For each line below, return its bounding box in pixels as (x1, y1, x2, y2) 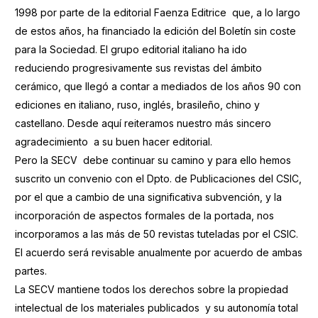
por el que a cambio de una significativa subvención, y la (14, 191, 282, 203)
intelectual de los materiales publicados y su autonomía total (14, 302, 301, 314)
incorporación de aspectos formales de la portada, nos (14, 209, 274, 221)
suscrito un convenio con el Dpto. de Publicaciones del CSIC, (14, 172, 302, 185)
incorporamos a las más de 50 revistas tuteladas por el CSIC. (14, 228, 298, 240)
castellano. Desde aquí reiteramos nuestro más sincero (14, 117, 271, 129)
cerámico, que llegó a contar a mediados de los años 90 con (14, 80, 301, 92)
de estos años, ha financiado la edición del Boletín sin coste (14, 25, 296, 37)
